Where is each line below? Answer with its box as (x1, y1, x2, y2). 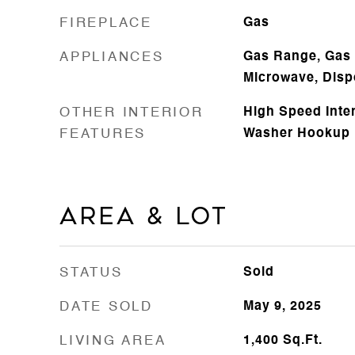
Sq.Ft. (282, 334, 323, 347)
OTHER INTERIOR (59, 106, 204, 120)
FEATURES (59, 128, 146, 141)
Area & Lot (59, 203, 228, 230)
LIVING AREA (59, 334, 166, 348)
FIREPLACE (59, 17, 152, 30)
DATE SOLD (59, 300, 153, 314)
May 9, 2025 (242, 300, 322, 313)
